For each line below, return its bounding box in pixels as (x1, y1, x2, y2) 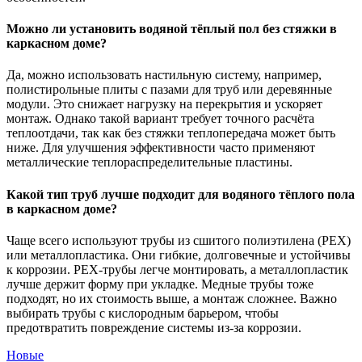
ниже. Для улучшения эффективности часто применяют (6, 141, 315, 155)
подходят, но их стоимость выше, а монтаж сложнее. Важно (6, 291, 337, 305)
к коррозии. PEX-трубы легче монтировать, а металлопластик (6, 262, 348, 276)
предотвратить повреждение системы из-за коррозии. (6, 320, 301, 335)
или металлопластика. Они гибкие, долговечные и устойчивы (6, 247, 351, 262)
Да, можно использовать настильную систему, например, (6, 68, 322, 82)
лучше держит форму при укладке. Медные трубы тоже (6, 276, 314, 291)
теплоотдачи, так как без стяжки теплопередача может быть (6, 126, 335, 141)
